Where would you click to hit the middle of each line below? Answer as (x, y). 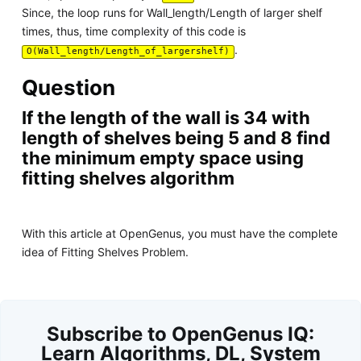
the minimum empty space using (162, 158)
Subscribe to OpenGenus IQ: (180, 334)
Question (68, 88)
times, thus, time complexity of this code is (133, 31)
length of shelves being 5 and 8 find (176, 138)
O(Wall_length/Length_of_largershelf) (128, 52)
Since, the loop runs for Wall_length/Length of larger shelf (172, 13)
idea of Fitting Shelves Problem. (105, 252)
